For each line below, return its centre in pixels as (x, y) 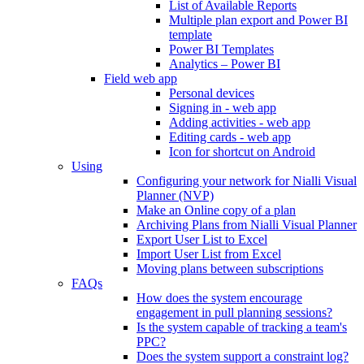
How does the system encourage (219, 297)
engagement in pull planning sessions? (234, 312)
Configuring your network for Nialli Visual (247, 180)
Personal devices (212, 93)
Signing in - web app (223, 107)
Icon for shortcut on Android (242, 151)
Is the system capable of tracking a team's (242, 327)
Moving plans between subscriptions (230, 268)
